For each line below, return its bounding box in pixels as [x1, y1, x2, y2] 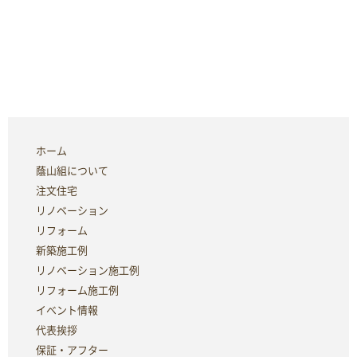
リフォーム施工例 [36, 284, 119, 296]
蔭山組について [36, 165, 108, 176]
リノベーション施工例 [36, 265, 139, 276]
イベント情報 [36, 304, 98, 316]
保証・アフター [36, 344, 108, 355]
